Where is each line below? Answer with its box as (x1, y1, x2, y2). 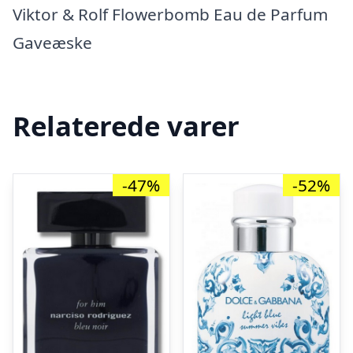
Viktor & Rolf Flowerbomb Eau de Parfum (13, 3, 328, 25)
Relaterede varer (13, 106, 240, 144)
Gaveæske (13, 32, 92, 54)
